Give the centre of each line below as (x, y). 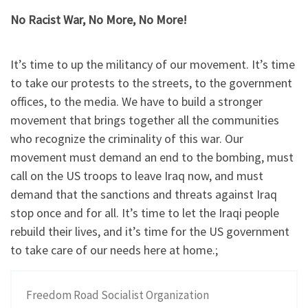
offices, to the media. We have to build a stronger (136, 102)
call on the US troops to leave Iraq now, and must (137, 176)
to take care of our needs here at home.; (114, 250)
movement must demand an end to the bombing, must (152, 157)
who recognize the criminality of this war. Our (127, 139)
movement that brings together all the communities (145, 120)
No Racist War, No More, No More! (99, 19)
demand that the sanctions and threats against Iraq (144, 195)
